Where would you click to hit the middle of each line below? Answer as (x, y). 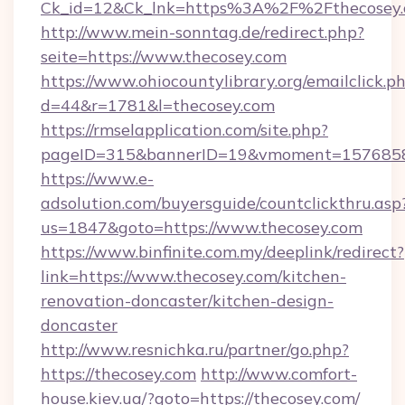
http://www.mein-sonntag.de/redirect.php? (202, 32)
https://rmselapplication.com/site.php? (184, 130)
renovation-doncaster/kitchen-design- (187, 301)
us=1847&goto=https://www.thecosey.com (202, 227)
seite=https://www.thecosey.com (164, 57)
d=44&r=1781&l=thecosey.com (158, 105)
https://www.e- (97, 179)
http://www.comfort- (279, 374)
